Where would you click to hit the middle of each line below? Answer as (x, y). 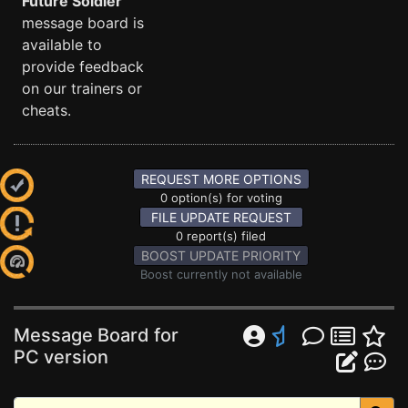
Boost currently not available (221, 274)
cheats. (46, 110)
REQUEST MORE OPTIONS (221, 179)
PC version (61, 357)
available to (62, 45)
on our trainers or (82, 88)
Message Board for (96, 335)
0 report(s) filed (221, 236)
